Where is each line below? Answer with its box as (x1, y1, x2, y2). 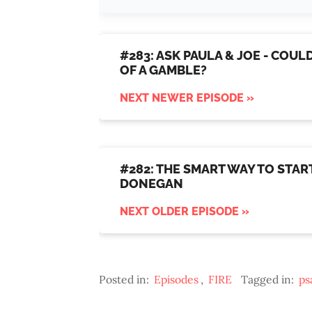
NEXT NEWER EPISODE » (120, 91, 254, 105)
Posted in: (99, 272, 152, 287)
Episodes (154, 272, 198, 287)
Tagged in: (241, 272, 297, 287)
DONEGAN (120, 176, 183, 192)
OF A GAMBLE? (120, 63, 207, 78)
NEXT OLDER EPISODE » (120, 205, 249, 219)
